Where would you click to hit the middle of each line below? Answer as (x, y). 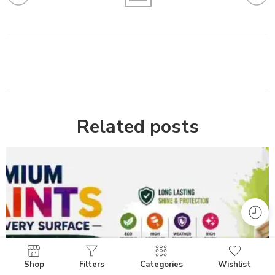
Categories (161, 265)
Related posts (137, 127)
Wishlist (235, 265)
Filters (92, 265)
